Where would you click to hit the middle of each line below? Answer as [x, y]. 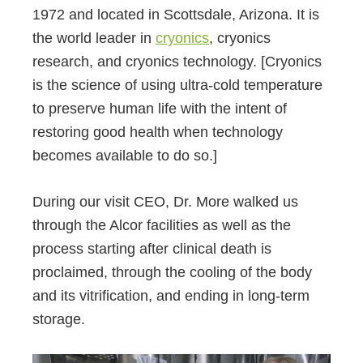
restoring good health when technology [158, 132]
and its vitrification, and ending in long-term [171, 296]
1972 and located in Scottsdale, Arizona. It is [176, 15]
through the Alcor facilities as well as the [162, 226]
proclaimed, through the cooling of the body [172, 273]
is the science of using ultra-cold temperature [177, 85]
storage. [59, 320]
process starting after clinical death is [152, 249]
